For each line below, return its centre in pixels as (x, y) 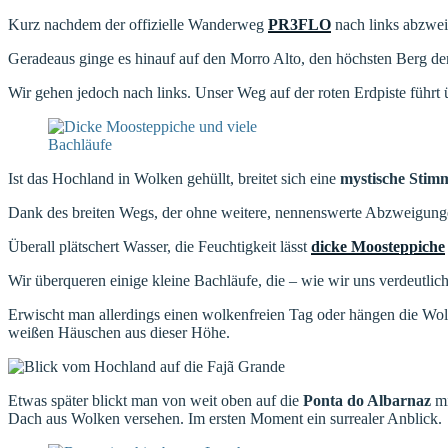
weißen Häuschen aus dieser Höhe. (119, 332)
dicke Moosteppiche (378, 246)
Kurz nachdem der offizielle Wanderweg (138, 24)
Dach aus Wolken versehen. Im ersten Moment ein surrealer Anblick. (225, 418)
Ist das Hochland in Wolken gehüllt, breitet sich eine (174, 178)
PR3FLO (299, 24)
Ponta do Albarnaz (367, 400)
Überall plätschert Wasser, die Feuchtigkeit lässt (159, 246)
